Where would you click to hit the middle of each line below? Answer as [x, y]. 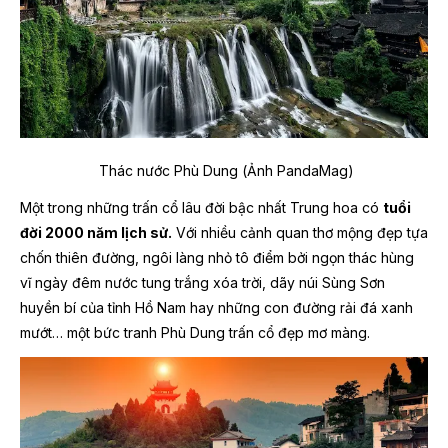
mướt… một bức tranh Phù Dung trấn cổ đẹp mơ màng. [195, 333]
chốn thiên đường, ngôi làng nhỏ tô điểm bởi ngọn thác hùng [217, 258]
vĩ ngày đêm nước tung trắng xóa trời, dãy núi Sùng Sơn [202, 283]
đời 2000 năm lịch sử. [96, 233]
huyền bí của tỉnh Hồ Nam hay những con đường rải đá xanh [216, 308]
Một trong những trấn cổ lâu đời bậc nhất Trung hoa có [201, 208]
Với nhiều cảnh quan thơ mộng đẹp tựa [300, 233]
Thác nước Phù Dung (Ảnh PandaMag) [224, 171]
